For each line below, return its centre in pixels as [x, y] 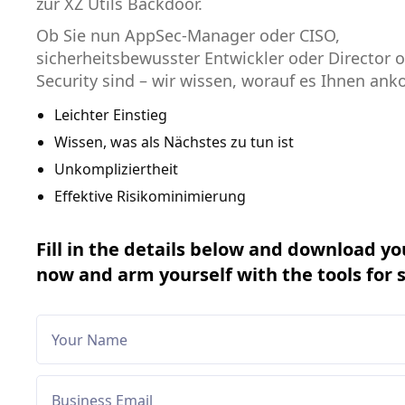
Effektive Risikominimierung [150, 197]
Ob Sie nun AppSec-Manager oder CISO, [188, 36]
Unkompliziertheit [116, 170]
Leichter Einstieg [111, 115]
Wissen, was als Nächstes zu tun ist [174, 142]
